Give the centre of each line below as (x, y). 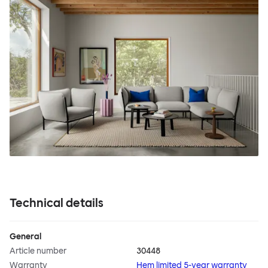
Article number (38, 251)
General (25, 237)
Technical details (57, 203)
